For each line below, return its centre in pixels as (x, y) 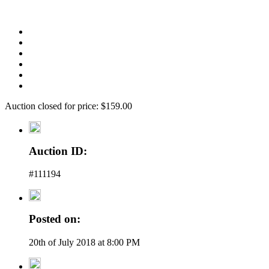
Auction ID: (58, 151)
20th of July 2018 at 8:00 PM (84, 242)
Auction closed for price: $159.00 (68, 106)
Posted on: (55, 219)
